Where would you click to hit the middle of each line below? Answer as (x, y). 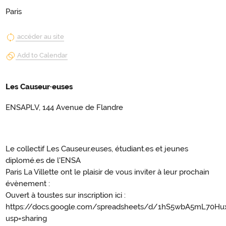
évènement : (28, 184)
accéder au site (41, 36)
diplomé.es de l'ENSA (43, 161)
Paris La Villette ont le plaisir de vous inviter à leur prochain (107, 172)
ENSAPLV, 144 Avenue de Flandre (64, 108)
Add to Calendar (42, 55)
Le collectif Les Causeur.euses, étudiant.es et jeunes (97, 149)
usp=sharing (26, 219)
